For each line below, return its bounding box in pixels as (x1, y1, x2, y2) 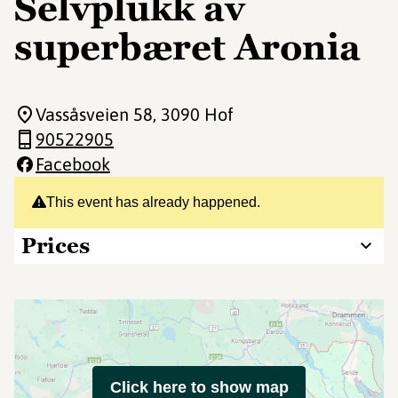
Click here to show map (109, 378, 289, 396)
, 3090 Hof (153, 104, 234, 124)
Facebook (36, 154, 110, 174)
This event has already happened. (46, 195, 260, 210)
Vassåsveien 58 (36, 104, 153, 124)
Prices (21, 232, 90, 259)
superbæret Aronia (14, 24, 361, 70)
